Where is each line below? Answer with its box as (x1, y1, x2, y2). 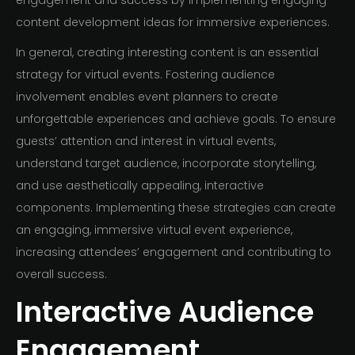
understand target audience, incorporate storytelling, (16, 155, 316, 172)
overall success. (16, 266, 107, 283)
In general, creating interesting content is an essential (16, 44, 319, 61)
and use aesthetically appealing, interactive (16, 177, 264, 194)
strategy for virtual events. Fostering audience (16, 67, 275, 83)
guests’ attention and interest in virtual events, (16, 133, 276, 150)
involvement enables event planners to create (16, 89, 278, 105)
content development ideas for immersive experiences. (16, 14, 330, 31)
